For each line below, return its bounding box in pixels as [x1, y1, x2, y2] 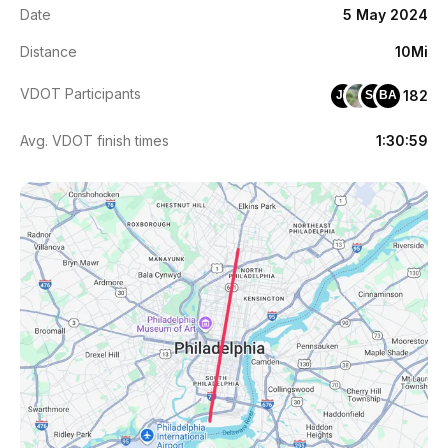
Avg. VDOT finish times [20, 131, 169, 149]
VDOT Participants [20, 84, 141, 102]
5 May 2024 [343, 5, 428, 23]
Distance [20, 42, 77, 60]
